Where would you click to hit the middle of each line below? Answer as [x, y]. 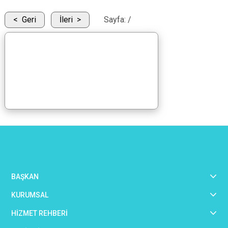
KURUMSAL [30, 195]
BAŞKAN [25, 177]
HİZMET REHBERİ [39, 213]
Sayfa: [116, 20]
